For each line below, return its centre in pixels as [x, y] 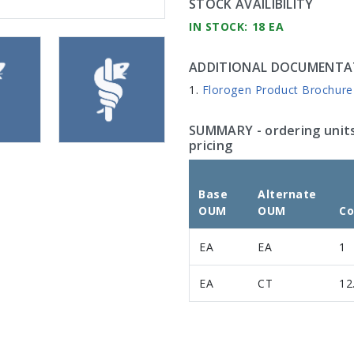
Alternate [288, 194]
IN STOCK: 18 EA [237, 26]
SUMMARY [221, 130]
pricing [211, 145]
